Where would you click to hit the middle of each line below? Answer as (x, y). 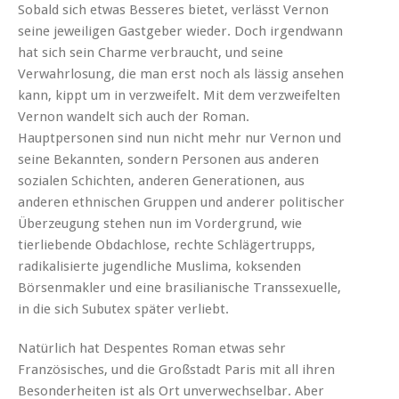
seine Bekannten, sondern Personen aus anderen (168, 159)
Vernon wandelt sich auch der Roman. (134, 116)
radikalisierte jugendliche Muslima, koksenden (159, 266)
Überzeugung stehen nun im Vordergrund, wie (160, 223)
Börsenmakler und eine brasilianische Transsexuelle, (179, 287)
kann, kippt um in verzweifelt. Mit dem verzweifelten (179, 95)
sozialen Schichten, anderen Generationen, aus (161, 180)
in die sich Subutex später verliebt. (123, 309)
